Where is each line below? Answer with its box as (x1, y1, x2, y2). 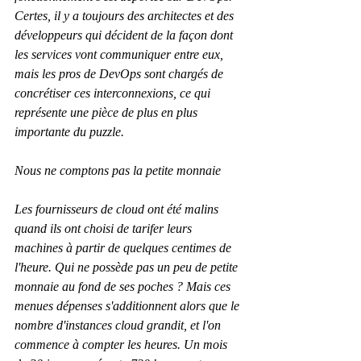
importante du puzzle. (15, 125, 124, 139)
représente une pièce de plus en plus (15, 106, 201, 120)
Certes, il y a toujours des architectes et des (15, 9, 237, 23)
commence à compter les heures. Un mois (15, 338, 230, 352)
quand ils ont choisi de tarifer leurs (15, 222, 195, 236)
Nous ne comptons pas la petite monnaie (15, 164, 221, 178)
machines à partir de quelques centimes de (15, 241, 234, 255)
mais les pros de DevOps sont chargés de (15, 67, 226, 81)
